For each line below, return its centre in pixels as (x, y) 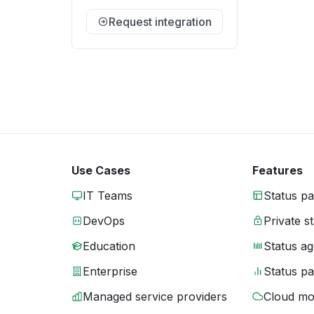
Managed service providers (155, 296)
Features (278, 170)
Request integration (160, 22)
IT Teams (108, 196)
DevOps (104, 221)
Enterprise (110, 271)
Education (109, 246)
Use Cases (101, 170)
